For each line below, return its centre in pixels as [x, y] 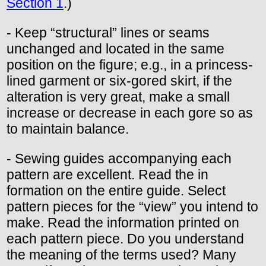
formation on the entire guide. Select [116, 190]
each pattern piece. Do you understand [125, 238]
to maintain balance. [68, 129]
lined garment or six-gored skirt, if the [119, 80]
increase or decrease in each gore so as [130, 113]
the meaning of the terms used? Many [121, 254]
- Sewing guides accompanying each [119, 158]
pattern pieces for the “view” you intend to [132, 206]
